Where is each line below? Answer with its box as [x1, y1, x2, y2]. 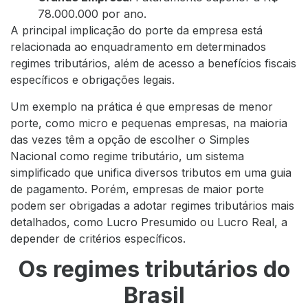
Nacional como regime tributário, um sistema [10, 148, 244, 163]
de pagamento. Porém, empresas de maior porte [10, 181, 264, 196]
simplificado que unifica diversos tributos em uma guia [10, 165, 291, 179]
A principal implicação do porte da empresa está [10, 23, 263, 38]
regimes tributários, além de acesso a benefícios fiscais [10, 56, 296, 71]
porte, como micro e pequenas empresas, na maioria [10, 115, 287, 130]
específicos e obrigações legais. [10, 73, 175, 87]
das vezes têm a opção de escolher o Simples [10, 132, 250, 146]
